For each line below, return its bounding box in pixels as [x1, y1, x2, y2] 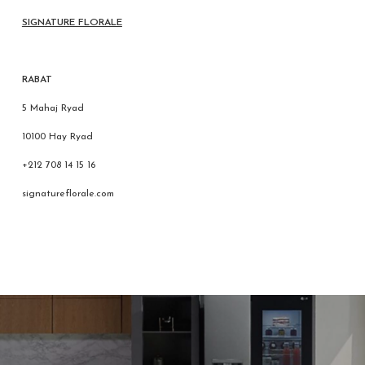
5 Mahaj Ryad [21, 103, 84, 113]
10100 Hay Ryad [21, 131, 93, 142]
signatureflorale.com [21, 188, 114, 199]
